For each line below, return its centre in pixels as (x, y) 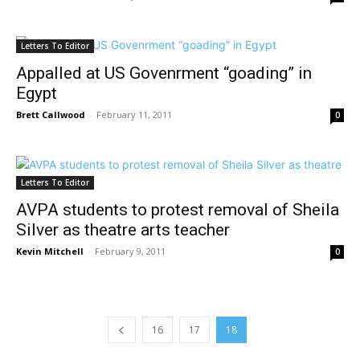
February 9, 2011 (130, 251)
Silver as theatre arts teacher (123, 230)
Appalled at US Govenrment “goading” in (164, 73)
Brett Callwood (51, 115)
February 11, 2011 (134, 115)
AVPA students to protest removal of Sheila (178, 210)
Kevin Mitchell (50, 251)
